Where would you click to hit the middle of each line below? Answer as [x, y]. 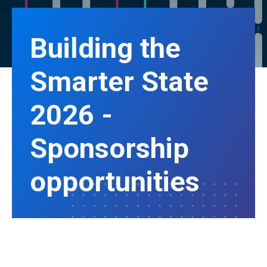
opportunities [115, 182]
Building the [105, 48]
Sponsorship [109, 148]
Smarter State [119, 82]
